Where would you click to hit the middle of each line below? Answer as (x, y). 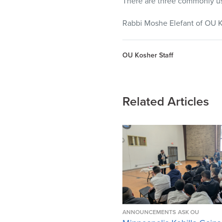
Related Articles (166, 101)
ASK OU (189, 212)
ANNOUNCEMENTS (149, 212)
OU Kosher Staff (148, 55)
